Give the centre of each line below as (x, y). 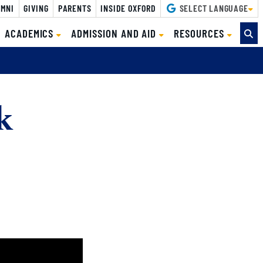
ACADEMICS (31, 33)
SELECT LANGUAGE (213, 8)
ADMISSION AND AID (115, 33)
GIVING (36, 8)
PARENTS (75, 8)
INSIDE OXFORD (128, 8)
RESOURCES (200, 33)
